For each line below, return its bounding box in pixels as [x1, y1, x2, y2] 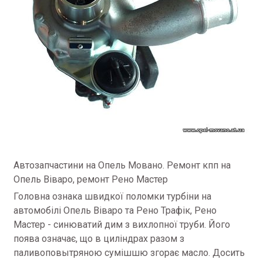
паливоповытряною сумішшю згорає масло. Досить [14, 247, 245, 258]
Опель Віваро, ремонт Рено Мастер [14, 174, 168, 185]
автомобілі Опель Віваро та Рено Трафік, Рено [14, 205, 217, 216]
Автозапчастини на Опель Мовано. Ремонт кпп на [14, 160, 231, 171]
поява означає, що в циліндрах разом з [14, 233, 184, 244]
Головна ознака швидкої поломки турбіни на [14, 191, 211, 202]
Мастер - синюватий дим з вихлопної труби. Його [14, 219, 230, 230]
